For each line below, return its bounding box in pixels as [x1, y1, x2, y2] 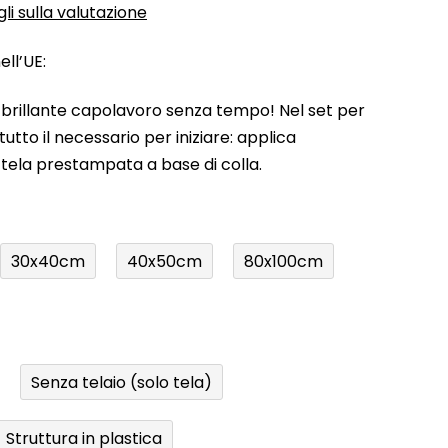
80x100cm [244, 249, 323, 273]
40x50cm [127, 249, 202, 273]
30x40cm [11, 249, 85, 273]
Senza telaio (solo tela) [31, 370, 212, 394]
